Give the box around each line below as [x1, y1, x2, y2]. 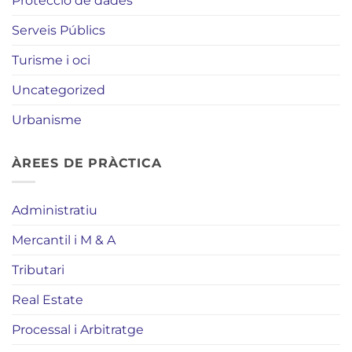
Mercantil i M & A [12, 233, 115, 248]
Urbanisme [12, 112, 82, 127]
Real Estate [12, 292, 83, 308]
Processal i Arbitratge [12, 322, 144, 338]
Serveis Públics [12, 22, 105, 38]
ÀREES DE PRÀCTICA [12, 155, 162, 170]
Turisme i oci [12, 52, 90, 68]
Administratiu [12, 203, 97, 218]
